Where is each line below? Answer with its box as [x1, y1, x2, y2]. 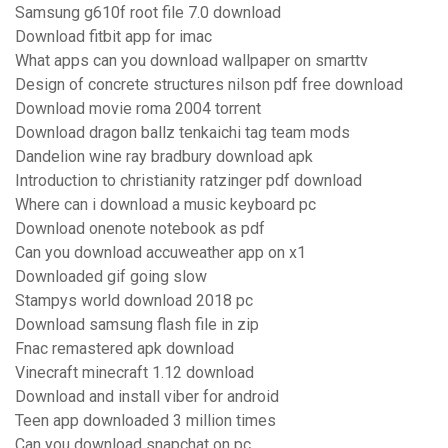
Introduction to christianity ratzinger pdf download [15, 171, 362, 191]
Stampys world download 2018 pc [15, 291, 253, 311]
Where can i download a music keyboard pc [15, 195, 316, 215]
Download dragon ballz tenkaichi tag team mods [15, 123, 350, 143]
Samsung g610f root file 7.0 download [15, 3, 281, 23]
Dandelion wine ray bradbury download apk [15, 147, 313, 167]
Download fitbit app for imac [15, 27, 212, 47]
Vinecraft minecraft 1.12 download [15, 363, 254, 383]
